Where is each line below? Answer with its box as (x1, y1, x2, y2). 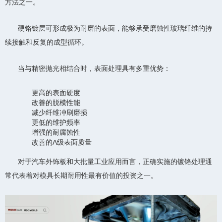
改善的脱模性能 (32, 98, 80, 107)
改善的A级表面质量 (32, 138, 92, 146)
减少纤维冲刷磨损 (32, 108, 87, 116)
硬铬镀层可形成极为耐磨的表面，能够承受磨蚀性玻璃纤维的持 (18, 24, 212, 32)
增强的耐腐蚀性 (32, 128, 80, 136)
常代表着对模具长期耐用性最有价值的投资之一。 (5, 171, 158, 179)
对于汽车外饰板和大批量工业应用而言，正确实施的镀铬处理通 (18, 157, 212, 166)
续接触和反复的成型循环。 (5, 38, 88, 46)
